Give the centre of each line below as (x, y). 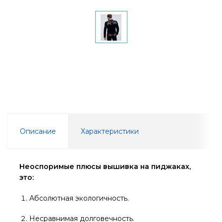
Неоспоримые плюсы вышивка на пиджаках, (105, 166)
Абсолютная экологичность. (79, 198)
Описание (38, 131)
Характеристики (110, 131)
